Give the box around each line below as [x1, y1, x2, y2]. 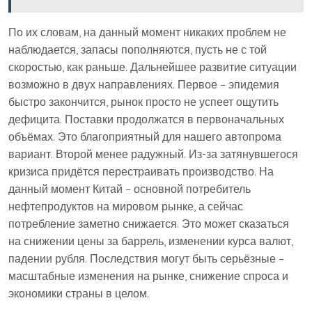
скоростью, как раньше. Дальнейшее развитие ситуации [8, 60, 297, 74]
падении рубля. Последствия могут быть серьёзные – [8, 251, 284, 265]
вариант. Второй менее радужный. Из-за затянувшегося [8, 147, 298, 161]
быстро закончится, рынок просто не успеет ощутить [8, 95, 279, 109]
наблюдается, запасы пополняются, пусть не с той [8, 42, 267, 56]
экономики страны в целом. [8, 286, 149, 300]
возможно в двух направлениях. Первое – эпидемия [8, 77, 279, 91]
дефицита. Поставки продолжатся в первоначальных [8, 112, 284, 126]
